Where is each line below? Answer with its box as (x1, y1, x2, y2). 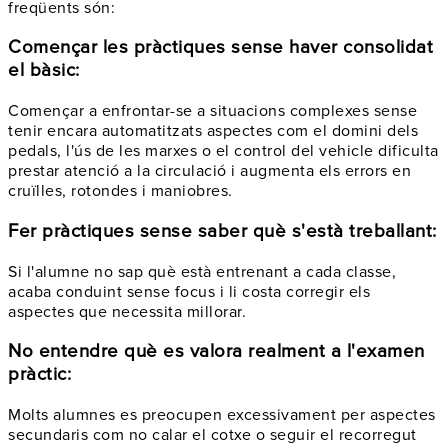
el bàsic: (8, 59, 80, 83)
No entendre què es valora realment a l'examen (8, 340, 425, 364)
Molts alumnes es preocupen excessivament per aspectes (8, 404, 436, 425)
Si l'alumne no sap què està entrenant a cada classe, (8, 261, 396, 282)
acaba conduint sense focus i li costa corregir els (8, 281, 370, 302)
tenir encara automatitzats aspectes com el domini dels (8, 121, 418, 142)
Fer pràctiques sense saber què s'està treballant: (8, 219, 437, 243)
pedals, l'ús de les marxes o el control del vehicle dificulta (8, 141, 439, 162)
